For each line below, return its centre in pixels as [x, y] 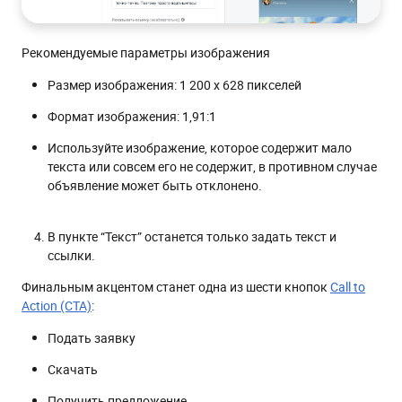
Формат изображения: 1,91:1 [132, 116]
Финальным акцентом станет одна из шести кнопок [176, 286]
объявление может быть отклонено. [155, 185]
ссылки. [71, 255]
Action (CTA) [57, 305]
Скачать [73, 369]
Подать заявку [92, 337]
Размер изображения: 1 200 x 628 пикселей [175, 84]
